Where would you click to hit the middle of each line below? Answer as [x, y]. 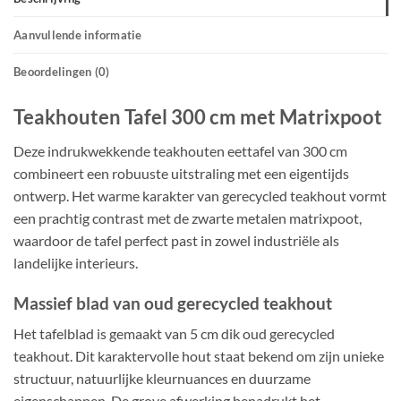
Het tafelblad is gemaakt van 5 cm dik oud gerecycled [174, 334]
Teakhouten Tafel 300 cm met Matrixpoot [198, 116]
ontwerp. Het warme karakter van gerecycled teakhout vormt [200, 195]
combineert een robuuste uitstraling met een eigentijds [181, 173]
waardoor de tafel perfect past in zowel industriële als [176, 240]
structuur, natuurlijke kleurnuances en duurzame [162, 379]
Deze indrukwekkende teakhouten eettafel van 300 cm [180, 150]
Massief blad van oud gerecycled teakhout [173, 303]
